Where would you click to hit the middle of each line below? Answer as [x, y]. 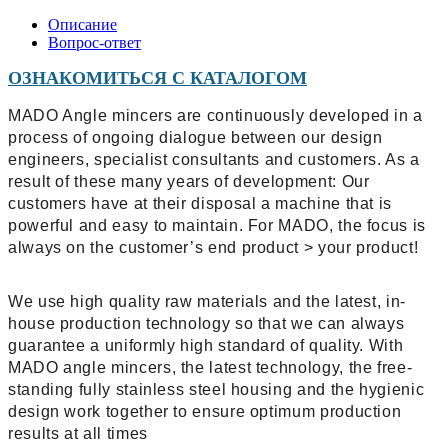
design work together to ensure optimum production [205, 411]
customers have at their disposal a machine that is [200, 203]
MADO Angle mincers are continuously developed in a [216, 115]
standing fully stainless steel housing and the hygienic [216, 389]
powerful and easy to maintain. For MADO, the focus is [217, 225]
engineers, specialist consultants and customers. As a [214, 159]
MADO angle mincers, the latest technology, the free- [210, 367]
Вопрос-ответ [94, 42]
